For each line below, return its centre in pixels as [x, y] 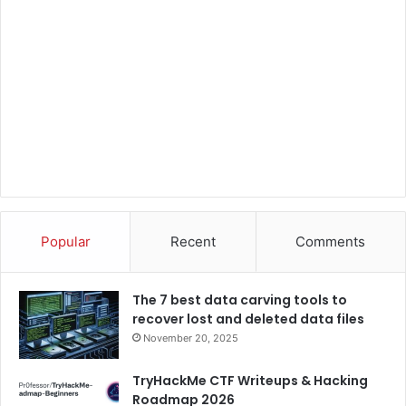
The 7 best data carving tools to [240, 300]
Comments [331, 241]
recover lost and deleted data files [248, 319]
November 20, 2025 [191, 338]
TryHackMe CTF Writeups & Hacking [250, 380]
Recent [193, 241]
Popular [65, 241]
